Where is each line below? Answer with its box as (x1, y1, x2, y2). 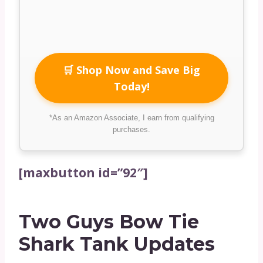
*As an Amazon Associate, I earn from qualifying (49, 113, 214, 122)
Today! (113, 79, 150, 93)
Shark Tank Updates (19, 232, 215, 255)
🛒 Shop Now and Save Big (63, 62, 200, 77)
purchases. (113, 124, 150, 134)
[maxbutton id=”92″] (19, 164, 148, 181)
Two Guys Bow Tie (19, 210, 199, 233)
